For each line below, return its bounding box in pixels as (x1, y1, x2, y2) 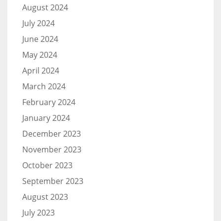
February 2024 (22, 96, 75, 108)
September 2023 (22, 175, 83, 186)
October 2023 (22, 159, 73, 171)
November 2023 (22, 144, 81, 155)
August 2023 (22, 191, 68, 202)
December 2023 (22, 128, 81, 139)
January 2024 (22, 112, 70, 123)
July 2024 (22, 17, 55, 29)
